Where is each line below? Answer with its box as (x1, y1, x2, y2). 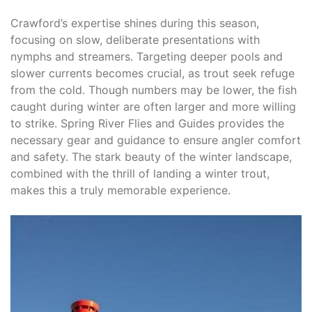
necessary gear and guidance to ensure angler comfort (10, 132, 301, 147)
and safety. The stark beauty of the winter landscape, (10, 149, 292, 164)
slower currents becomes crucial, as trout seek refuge (10, 65, 295, 80)
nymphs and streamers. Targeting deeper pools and (10, 49, 283, 63)
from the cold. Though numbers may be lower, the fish (10, 82, 297, 97)
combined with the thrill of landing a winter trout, (10, 166, 270, 180)
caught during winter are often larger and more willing (10, 99, 296, 114)
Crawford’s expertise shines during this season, (10, 15, 259, 30)
